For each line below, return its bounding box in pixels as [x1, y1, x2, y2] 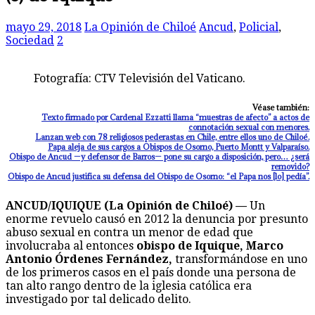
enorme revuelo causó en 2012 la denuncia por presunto [6, 212, 308, 226]
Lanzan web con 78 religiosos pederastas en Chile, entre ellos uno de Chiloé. [35, 131, 309, 142]
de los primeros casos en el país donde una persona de [6, 265, 296, 279]
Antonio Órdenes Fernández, [6, 252, 172, 266]
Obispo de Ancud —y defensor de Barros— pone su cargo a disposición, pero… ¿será [9, 151, 309, 162]
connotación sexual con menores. [188, 122, 309, 132]
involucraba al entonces [6, 238, 136, 252]
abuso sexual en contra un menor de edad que [6, 225, 253, 239]
